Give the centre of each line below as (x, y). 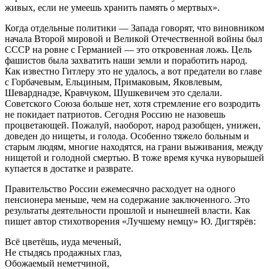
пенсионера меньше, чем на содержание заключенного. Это (127, 199)
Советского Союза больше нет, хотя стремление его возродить (132, 103)
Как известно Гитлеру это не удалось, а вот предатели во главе (133, 71)
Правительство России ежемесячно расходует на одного (120, 189)
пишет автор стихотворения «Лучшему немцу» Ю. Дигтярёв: (130, 221)
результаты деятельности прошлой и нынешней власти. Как (128, 210)
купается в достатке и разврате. (69, 168)
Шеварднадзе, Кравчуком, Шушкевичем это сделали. (113, 92)
